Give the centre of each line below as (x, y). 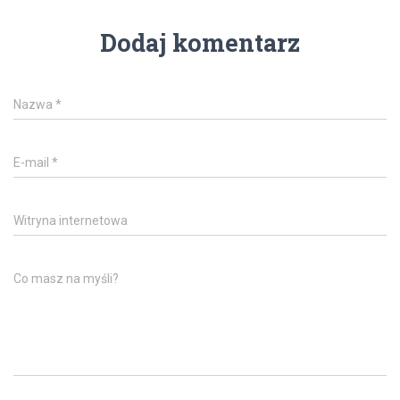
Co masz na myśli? (66, 279)
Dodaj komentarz (200, 43)
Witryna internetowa (71, 221)
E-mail (33, 163)
